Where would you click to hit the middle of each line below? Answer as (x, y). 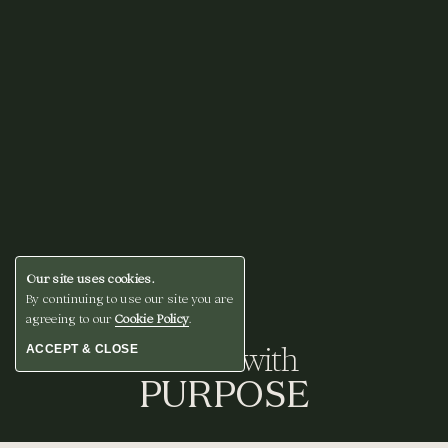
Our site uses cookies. (90, 278)
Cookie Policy (152, 318)
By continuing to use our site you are (129, 298)
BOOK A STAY (69, 402)
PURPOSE (224, 393)
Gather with (224, 359)
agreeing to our (71, 318)
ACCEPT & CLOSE (82, 349)
